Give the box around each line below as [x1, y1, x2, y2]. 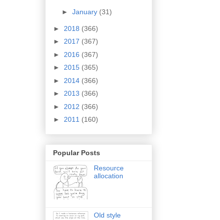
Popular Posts [53, 149, 100, 157]
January [72, 8, 99, 16]
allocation [93, 172, 123, 180]
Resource [93, 164, 124, 172]
